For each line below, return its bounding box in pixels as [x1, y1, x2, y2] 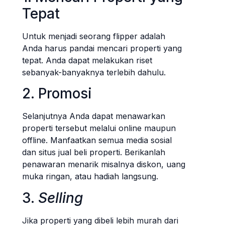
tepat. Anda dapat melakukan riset [22, 55, 152, 65]
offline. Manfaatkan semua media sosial [22, 135, 172, 146]
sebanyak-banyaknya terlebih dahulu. [22, 67, 166, 77]
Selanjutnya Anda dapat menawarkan [22, 111, 165, 122]
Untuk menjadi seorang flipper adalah [22, 31, 165, 41]
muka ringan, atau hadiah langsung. [22, 171, 158, 182]
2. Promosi [22, 85, 92, 102]
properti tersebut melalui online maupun [22, 123, 176, 134]
